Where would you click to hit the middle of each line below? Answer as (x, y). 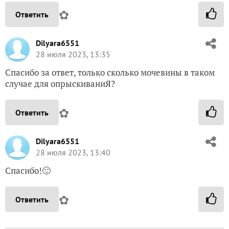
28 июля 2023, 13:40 (73, 152)
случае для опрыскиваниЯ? (60, 83)
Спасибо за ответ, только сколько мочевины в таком (110, 72)
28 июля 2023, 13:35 (73, 54)
